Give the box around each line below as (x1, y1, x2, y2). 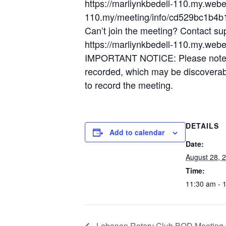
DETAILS (186, 121, 219, 131)
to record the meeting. (85, 78, 173, 91)
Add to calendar (109, 127, 164, 137)
